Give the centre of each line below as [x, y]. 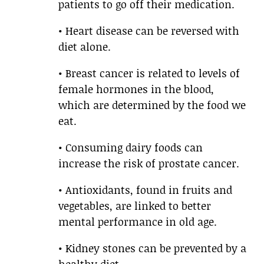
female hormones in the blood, [136, 89]
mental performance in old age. [138, 222]
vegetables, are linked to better [135, 206]
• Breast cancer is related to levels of [149, 73]
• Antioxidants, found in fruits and [145, 190]
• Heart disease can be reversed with [149, 31]
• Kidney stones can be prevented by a [152, 248]
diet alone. [85, 47]
